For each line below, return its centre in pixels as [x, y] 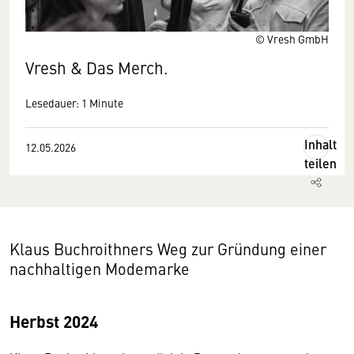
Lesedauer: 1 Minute [74, 103]
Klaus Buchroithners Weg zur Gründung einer [168, 249]
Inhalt [320, 144]
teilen [320, 163]
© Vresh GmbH [292, 39]
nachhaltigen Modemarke [100, 268]
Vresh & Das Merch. [99, 68]
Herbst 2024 [54, 321]
